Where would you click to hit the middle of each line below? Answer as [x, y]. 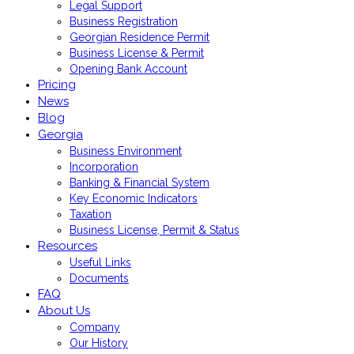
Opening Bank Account [128, 69]
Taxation [90, 214]
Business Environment [126, 151]
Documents [99, 278]
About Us [64, 311]
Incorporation [104, 167]
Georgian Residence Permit [139, 37]
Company [95, 327]
